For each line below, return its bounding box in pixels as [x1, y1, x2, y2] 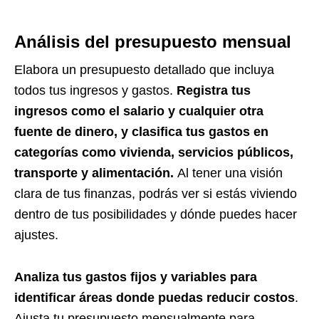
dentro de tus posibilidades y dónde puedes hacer [14, 207, 297, 222]
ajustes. [14, 228, 62, 243]
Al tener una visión [177, 166, 283, 181]
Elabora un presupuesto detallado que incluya [14, 63, 274, 78]
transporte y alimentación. [14, 166, 177, 181]
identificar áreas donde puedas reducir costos [14, 291, 295, 305]
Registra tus [173, 83, 251, 98]
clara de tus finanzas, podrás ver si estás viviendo [14, 187, 297, 202]
